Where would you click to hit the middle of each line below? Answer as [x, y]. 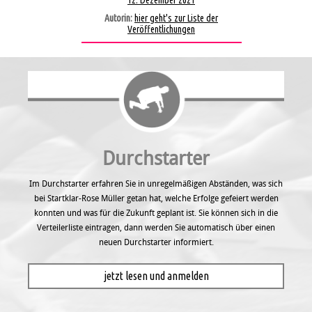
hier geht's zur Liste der [176, 18]
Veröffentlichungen [161, 30]
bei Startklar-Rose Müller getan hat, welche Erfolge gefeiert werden [156, 198]
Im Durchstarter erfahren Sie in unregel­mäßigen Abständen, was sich [156, 184]
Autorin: [119, 18]
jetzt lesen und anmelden [156, 276]
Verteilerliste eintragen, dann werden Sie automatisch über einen [156, 228]
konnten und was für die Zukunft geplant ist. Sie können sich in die [156, 213]
